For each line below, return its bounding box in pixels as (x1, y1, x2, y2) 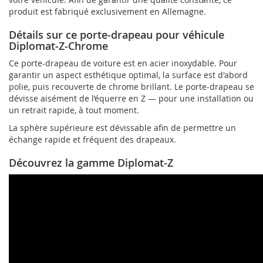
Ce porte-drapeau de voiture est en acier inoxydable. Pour (9, 57, 237, 69)
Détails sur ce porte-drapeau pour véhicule (9, 27, 224, 42)
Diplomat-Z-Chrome (9, 38, 108, 53)
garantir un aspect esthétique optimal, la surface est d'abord (9, 69, 248, 80)
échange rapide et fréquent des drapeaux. (9, 133, 176, 145)
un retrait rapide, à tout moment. (9, 104, 139, 116)
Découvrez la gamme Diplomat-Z (9, 155, 173, 170)
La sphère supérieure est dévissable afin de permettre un (9, 122, 236, 133)
